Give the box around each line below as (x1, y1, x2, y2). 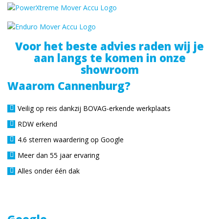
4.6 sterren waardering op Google (18, 135, 124, 144)
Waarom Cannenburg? (7, 78, 131, 93)
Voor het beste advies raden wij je (15, 39, 204, 53)
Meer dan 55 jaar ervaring (18, 151, 99, 160)
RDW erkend (18, 119, 57, 129)
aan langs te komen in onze (33, 50, 186, 65)
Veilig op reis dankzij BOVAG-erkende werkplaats (18, 104, 171, 113)
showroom (80, 62, 139, 77)
